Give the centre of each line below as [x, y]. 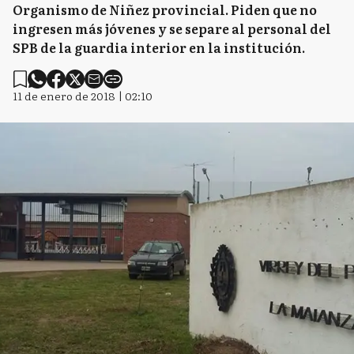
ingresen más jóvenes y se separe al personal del [172, 28]
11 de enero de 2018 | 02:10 [83, 96]
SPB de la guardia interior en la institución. [159, 47]
